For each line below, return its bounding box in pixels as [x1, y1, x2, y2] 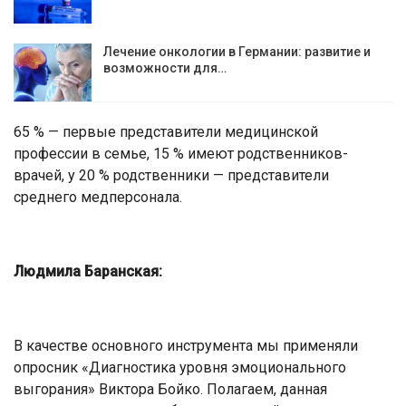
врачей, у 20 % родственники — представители [14, 166, 329, 184]
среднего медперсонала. [14, 188, 182, 206]
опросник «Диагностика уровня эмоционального [14, 358, 346, 376]
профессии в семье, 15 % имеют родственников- [14, 144, 348, 162]
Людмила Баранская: [14, 262, 162, 280]
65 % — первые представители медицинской [14, 122, 318, 140]
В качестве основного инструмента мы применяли [14, 336, 358, 354]
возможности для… [103, 61, 227, 76]
